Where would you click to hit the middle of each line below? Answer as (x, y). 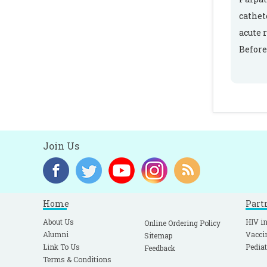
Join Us (61, 146)
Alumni (56, 234)
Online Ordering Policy (182, 223)
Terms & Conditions (77, 259)
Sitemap (158, 235)
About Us (58, 222)
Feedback (160, 248)
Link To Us (61, 247)
